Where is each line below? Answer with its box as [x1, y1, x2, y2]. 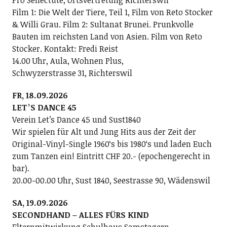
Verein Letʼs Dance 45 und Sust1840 [12, 114, 141, 125]
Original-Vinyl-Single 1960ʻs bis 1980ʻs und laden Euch [12, 138, 212, 149]
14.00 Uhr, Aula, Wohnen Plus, [12, 55, 124, 66]
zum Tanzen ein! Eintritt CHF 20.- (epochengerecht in [12, 150, 210, 162]
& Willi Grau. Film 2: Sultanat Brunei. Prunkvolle [12, 19, 194, 30]
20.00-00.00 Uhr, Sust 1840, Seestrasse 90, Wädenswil [12, 175, 210, 186]
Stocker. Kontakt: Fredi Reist [12, 43, 118, 54]
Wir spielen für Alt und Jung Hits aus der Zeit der [12, 126, 196, 137]
